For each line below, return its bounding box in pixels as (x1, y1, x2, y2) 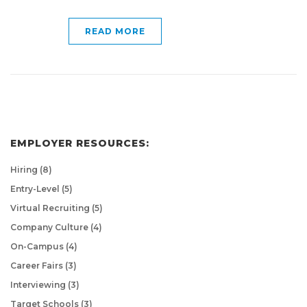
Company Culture (10, 221, 90, 232)
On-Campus (10, 241, 66, 251)
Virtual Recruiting (10, 202, 92, 213)
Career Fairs (10, 260, 65, 271)
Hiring (10, 164, 40, 175)
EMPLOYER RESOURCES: (10, 136, 149, 149)
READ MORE (85, 25, 145, 36)
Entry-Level (10, 183, 62, 194)
